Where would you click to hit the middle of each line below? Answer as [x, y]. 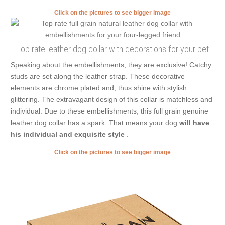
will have [194, 123]
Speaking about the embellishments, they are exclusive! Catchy [111, 65]
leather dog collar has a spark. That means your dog [95, 123]
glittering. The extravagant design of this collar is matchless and [111, 100]
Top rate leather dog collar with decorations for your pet [113, 49]
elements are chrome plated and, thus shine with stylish [99, 88]
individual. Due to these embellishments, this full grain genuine [109, 111]
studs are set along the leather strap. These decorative [98, 77]
